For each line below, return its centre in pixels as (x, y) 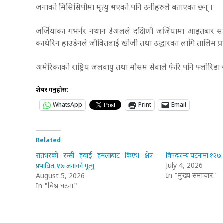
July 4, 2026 (184, 166)
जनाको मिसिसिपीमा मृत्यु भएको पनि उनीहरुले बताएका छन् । (125, 8)
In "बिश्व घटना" (56, 186)
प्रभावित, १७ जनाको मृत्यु (65, 166)
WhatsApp (67, 105)
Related (48, 141)
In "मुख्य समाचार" (191, 176)
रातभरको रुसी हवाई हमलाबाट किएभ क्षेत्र (94, 155)
